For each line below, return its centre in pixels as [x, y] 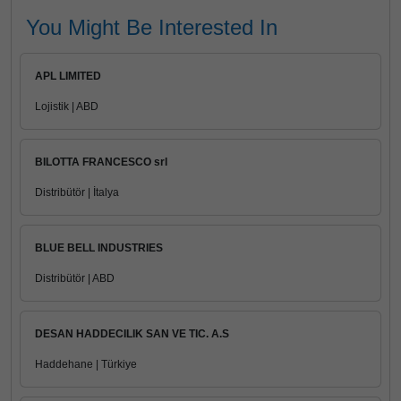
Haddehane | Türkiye [86, 364]
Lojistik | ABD [67, 107]
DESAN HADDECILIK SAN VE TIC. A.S [132, 334]
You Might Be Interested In [152, 27]
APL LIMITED [68, 76]
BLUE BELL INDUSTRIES [99, 248]
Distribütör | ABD [75, 278]
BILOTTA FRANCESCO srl [101, 162]
